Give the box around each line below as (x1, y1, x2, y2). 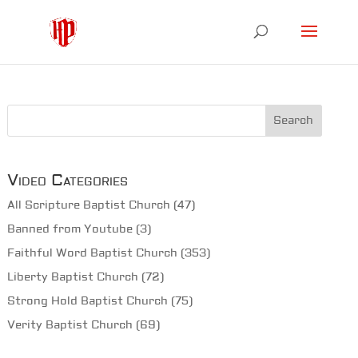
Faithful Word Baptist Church (6, 246, 177, 261)
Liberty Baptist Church (6, 270, 138, 285)
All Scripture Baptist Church (6, 198, 170, 213)
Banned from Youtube (6, 222, 133, 237)
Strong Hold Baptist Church (6, 294, 168, 309)
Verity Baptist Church (6, 318, 133, 333)
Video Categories (6, 170, 128, 191)
